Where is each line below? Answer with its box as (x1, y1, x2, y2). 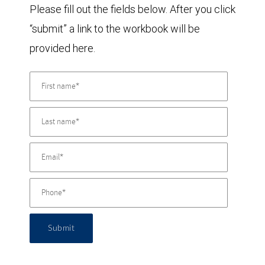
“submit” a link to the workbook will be (30, 21, 200, 35)
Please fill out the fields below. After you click (30, 2, 235, 16)
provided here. (30, 41, 95, 55)
